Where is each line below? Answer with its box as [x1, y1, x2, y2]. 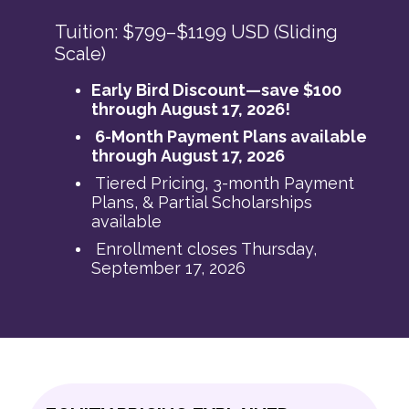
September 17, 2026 [91, 258, 246, 278]
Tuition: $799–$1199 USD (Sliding [55, 21, 338, 44]
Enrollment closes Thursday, [96, 239, 317, 259]
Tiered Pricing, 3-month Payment [95, 173, 354, 194]
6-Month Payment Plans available [95, 127, 367, 147]
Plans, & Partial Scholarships [91, 193, 312, 213]
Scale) [55, 43, 106, 66]
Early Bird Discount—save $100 [91, 80, 341, 100]
